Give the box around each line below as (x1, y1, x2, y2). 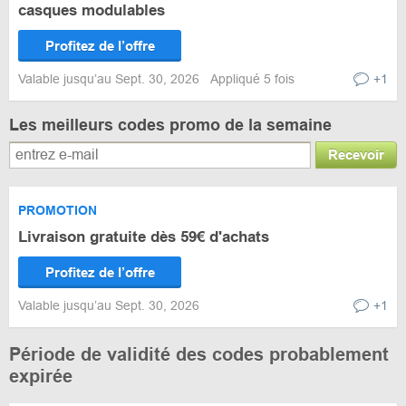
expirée (9, 366, 72, 386)
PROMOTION (18, 203, 97, 217)
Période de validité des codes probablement (9, 344, 389, 364)
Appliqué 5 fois (210, 72, 295, 86)
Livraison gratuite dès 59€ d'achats (18, 228, 269, 246)
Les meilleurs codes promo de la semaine (9, 116, 332, 134)
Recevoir (328, 147, 384, 162)
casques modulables (18, 2, 165, 19)
